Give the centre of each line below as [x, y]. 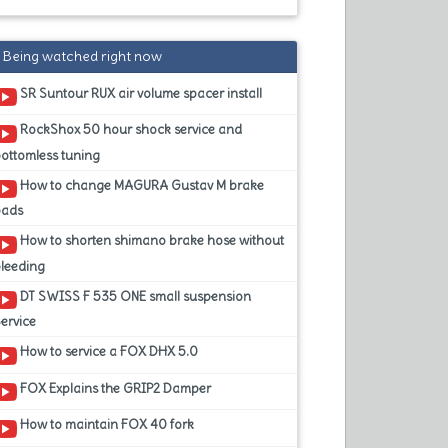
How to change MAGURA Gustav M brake [141, 185]
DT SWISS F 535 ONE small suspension [134, 296]
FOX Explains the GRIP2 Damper [114, 388]
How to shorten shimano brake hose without [151, 241]
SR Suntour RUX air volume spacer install [140, 93]
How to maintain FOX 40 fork [106, 425]
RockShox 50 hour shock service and [130, 130]
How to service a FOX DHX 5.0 [108, 352]
